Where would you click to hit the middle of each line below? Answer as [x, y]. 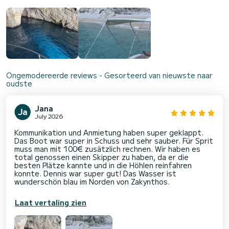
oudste [19, 83]
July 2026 [49, 116]
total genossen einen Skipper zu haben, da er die [101, 157]
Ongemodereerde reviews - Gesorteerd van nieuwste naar [109, 75]
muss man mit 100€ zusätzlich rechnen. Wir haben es [107, 148]
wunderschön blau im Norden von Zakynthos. [92, 181]
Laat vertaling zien [51, 202]
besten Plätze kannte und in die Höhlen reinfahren [103, 165]
